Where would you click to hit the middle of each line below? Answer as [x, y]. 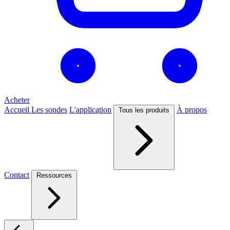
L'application [90, 110]
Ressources [54, 176]
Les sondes [49, 110]
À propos [192, 110]
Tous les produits [144, 110]
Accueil [18, 110]
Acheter [17, 100]
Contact [17, 175]
